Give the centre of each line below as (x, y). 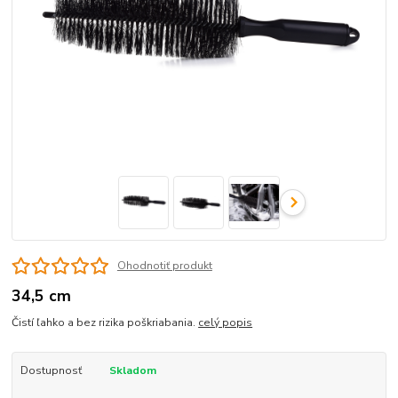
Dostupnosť (51, 371)
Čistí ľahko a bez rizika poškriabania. (105, 323)
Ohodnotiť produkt (164, 265)
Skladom (132, 371)
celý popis (226, 323)
